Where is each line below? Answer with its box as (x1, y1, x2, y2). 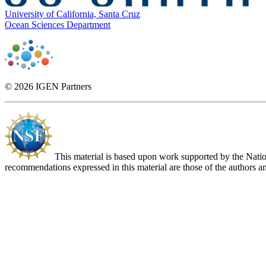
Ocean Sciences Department (5, 20, 110, 30)
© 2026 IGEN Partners (5, 81, 91, 92)
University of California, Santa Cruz (5, 9, 140, 20)
